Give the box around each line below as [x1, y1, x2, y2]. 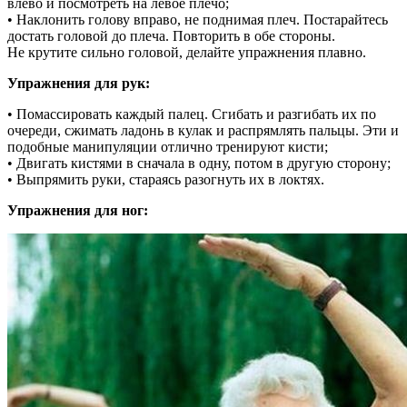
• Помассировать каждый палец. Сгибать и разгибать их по [7, 105, 376, 122]
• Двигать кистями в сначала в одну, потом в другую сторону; [7, 154, 391, 171]
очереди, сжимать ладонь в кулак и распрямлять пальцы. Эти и [7, 122, 399, 138]
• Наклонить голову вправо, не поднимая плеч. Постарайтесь [7, 11, 388, 27]
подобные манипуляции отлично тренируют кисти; [7, 138, 328, 154]
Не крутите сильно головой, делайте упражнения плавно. [7, 44, 366, 60]
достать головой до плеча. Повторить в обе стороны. [7, 27, 335, 44]
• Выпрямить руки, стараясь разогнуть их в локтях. [7, 171, 324, 187]
